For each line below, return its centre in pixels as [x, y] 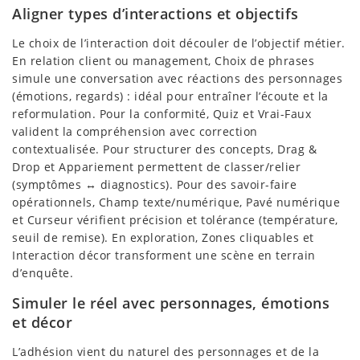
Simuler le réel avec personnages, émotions [171, 303]
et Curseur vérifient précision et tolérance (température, [175, 219]
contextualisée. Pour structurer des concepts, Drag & [164, 149]
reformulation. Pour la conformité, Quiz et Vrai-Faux [162, 113]
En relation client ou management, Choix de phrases [163, 60]
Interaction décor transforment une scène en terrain [164, 255]
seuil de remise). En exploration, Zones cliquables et [163, 237]
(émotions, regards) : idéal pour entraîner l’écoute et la [170, 96]
